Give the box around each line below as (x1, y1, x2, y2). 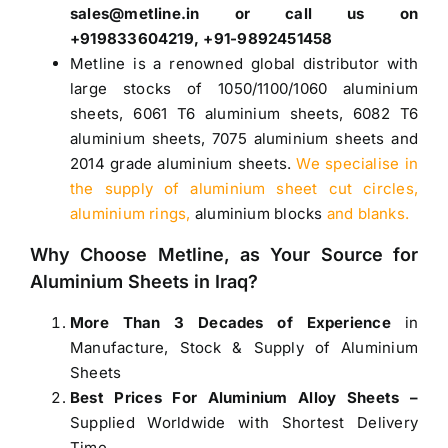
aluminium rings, (70, 203, 195, 223)
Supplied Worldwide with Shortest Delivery (70, 412, 418, 432)
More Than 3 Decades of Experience (70, 312, 391, 332)
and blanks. (322, 203, 410, 223)
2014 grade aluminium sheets (70, 153, 288, 173)
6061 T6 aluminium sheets (133, 103, 340, 123)
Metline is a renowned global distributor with (70, 53, 418, 73)
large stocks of (70, 78, 219, 98)
